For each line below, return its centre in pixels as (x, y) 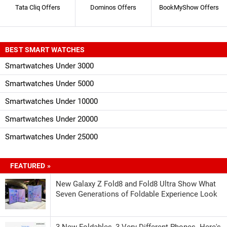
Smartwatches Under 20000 (51, 119)
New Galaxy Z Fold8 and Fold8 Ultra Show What (136, 184)
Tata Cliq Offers (37, 7)
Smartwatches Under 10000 (51, 101)
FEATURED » (30, 165)
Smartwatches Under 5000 (49, 83)
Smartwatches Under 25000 (51, 137)
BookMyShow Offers (189, 7)
